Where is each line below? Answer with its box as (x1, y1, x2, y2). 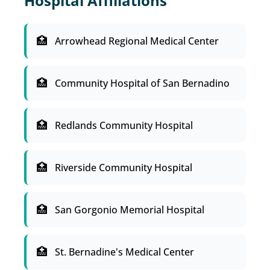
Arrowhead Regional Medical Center (55, 34, 219, 48)
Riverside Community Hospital (55, 161, 192, 174)
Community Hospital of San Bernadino (55, 77, 230, 90)
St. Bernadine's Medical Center (55, 245, 194, 259)
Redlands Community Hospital (55, 119, 193, 132)
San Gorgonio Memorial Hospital (55, 203, 204, 216)
